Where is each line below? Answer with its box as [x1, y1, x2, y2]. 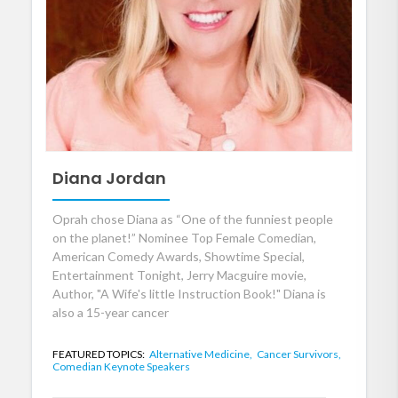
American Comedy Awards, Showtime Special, [52, 248, 305, 264]
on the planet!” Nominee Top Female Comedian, [52, 229, 316, 245]
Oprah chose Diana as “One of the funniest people [52, 211, 333, 227]
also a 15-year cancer [52, 304, 169, 320]
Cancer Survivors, [257, 346, 341, 361]
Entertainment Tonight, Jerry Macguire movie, [52, 267, 306, 283]
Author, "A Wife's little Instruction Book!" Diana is [52, 285, 326, 301]
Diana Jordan [52, 167, 166, 190]
